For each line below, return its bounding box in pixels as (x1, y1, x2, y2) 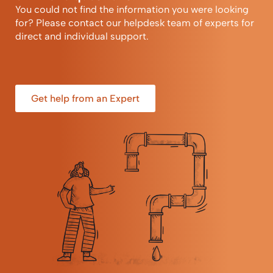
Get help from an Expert (31, 93, 140, 104)
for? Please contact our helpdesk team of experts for (15, 17, 254, 29)
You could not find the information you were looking (15, 4, 249, 15)
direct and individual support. (15, 30, 149, 42)
